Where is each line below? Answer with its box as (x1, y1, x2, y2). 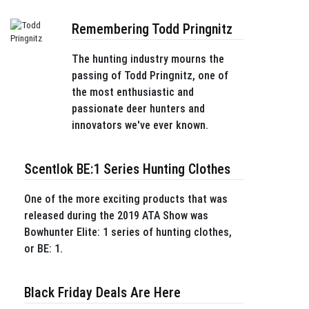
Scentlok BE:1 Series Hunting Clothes (24, 161, 230, 177)
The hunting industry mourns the (71, 52, 224, 66)
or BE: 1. (24, 242, 63, 255)
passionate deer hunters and (71, 102, 205, 115)
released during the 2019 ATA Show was (24, 209, 208, 222)
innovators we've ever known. (71, 119, 208, 132)
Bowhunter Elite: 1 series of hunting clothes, (24, 226, 232, 239)
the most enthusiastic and (71, 86, 194, 99)
